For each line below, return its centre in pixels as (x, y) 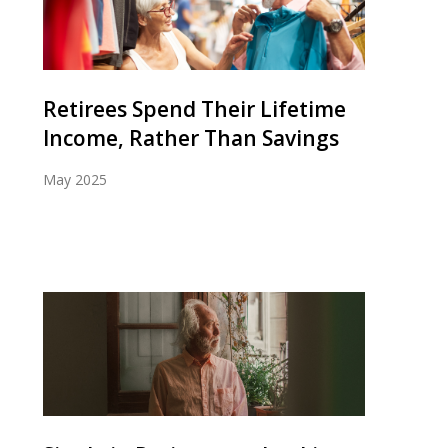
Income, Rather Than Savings (191, 138)
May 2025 (75, 179)
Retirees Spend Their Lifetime (194, 109)
